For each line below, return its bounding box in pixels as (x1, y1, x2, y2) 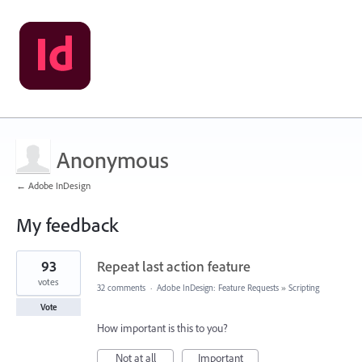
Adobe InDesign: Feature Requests (157, 282, 279, 293)
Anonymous (57, 145, 169, 174)
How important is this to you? (97, 321, 228, 335)
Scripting (288, 282, 319, 293)
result (16, 260, 40, 275)
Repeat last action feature (97, 257, 250, 276)
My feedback (16, 213, 118, 237)
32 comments (97, 282, 145, 293)
